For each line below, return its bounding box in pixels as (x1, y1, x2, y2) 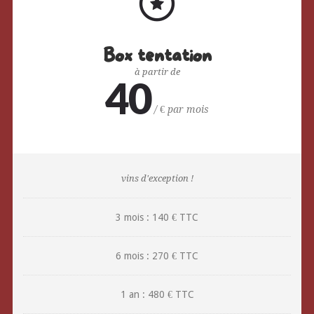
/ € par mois (151, 103, 209, 115)
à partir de (134, 66, 180, 77)
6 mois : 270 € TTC (116, 250, 198, 262)
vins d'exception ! (121, 172, 193, 184)
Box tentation (102, 46, 212, 67)
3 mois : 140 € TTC (116, 212, 198, 224)
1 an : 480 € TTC (120, 289, 194, 301)
